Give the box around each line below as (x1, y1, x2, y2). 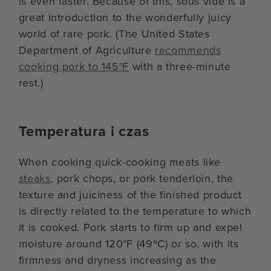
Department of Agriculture (18, 42, 155, 58)
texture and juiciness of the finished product (18, 186, 243, 203)
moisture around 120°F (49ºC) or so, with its (18, 235, 239, 252)
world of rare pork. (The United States (18, 25, 210, 42)
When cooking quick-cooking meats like (18, 154, 221, 170)
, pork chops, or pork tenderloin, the (50, 170, 233, 186)
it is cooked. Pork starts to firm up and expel (18, 219, 243, 235)
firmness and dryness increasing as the (18, 252, 217, 268)
